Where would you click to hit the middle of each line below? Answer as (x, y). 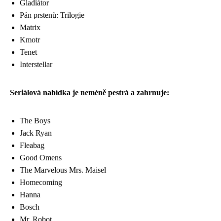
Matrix (30, 27)
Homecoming (41, 182)
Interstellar (36, 64)
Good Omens (41, 157)
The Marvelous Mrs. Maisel (63, 170)
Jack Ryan (36, 133)
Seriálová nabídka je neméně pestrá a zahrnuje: (90, 92)
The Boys (35, 120)
